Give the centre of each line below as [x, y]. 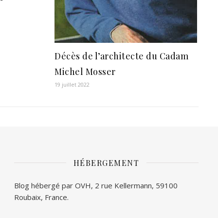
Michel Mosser [85, 71]
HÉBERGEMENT [106, 163]
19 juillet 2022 [72, 84]
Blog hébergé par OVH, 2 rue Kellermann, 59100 [96, 185]
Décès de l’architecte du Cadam [122, 56]
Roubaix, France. [41, 197]
